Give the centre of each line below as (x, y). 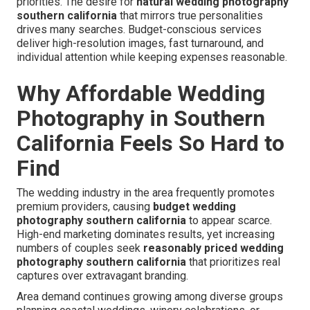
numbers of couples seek (80, 248)
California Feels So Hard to (151, 144)
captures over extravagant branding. (102, 276)
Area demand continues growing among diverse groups (150, 297)
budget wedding (194, 207)
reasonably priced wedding (213, 248)
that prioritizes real (233, 262)
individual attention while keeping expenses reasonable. (152, 57)
